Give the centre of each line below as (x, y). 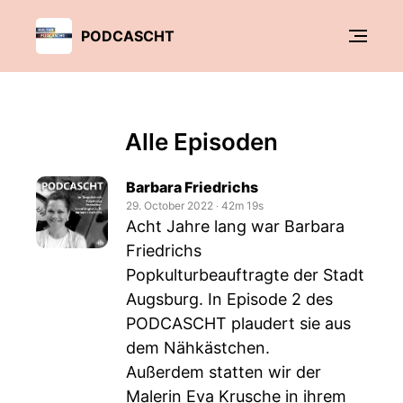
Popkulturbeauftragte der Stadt (245, 275)
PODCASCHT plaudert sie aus (238, 323)
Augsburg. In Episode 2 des (229, 299)
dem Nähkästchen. (198, 348)
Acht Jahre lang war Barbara (235, 226)
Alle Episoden (201, 142)
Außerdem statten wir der (224, 372)
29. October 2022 (170, 206)
